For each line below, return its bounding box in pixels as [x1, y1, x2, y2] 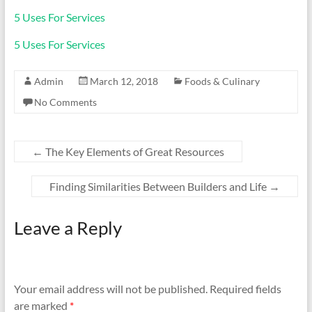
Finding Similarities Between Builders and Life [49, 180, 270, 193]
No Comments [33, 96, 97, 108]
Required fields [209, 282, 281, 296]
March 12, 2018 [89, 75, 158, 87]
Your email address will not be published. [13, 282, 208, 296]
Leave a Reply [13, 217, 122, 239]
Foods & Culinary [184, 75, 260, 87]
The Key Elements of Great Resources [42, 145, 224, 158]
